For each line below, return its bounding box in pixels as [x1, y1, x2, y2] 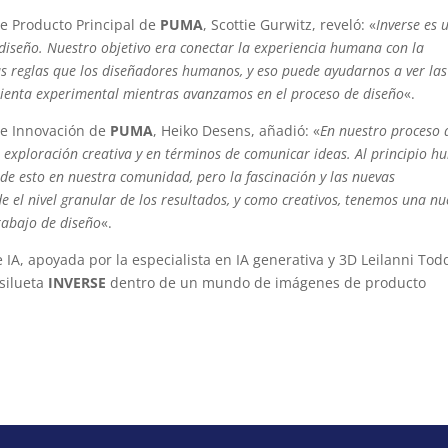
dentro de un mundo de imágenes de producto [106, 273, 427, 293]
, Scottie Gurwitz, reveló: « [203, 15, 377, 35]
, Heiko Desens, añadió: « [153, 121, 321, 141]
